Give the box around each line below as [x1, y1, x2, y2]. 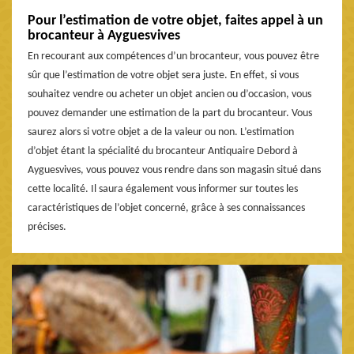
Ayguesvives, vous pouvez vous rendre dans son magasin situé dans [28, 164, 321, 176]
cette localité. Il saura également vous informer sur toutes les [28, 183, 298, 195]
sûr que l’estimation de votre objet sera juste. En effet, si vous [28, 69, 299, 81]
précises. [28, 220, 66, 233]
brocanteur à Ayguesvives [28, 28, 180, 43]
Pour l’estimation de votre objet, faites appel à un [28, 13, 323, 28]
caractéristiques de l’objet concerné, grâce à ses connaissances [28, 201, 305, 214]
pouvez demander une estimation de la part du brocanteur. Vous [28, 107, 312, 119]
